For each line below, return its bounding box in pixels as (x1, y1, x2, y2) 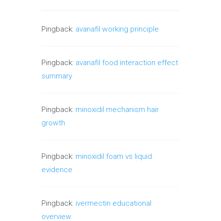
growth (41, 118, 65, 127)
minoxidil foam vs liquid (75, 151, 152, 161)
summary (41, 71, 72, 80)
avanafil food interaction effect (75, 58, 178, 67)
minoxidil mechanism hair (75, 105, 159, 114)
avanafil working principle (75, 24, 159, 34)
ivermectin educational (75, 198, 151, 208)
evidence (41, 165, 73, 174)
